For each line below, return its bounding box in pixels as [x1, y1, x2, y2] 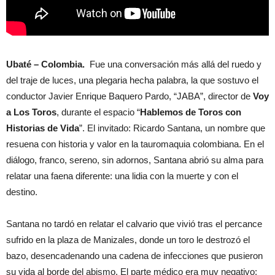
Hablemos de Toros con [140, 106, 241, 117]
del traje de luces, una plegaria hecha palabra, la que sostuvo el [6, 74, 258, 85]
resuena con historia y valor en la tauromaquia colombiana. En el [6, 138, 264, 149]
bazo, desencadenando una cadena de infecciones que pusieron [6, 250, 263, 261]
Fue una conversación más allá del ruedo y [90, 58, 261, 69]
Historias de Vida [6, 122, 79, 133]
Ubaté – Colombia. [6, 58, 90, 69]
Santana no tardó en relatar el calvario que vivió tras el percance [6, 218, 262, 229]
